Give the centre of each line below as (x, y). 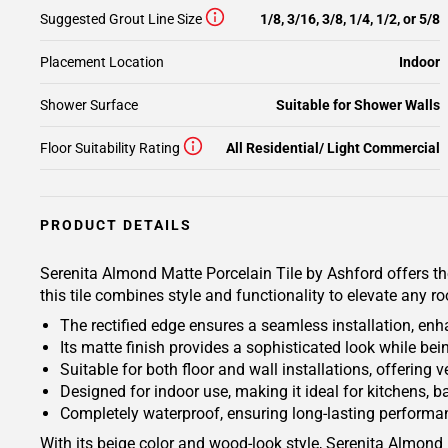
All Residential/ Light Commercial (333, 148)
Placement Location (102, 62)
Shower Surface (89, 105)
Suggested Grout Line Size (121, 19)
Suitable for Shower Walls (358, 105)
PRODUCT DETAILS (116, 225)
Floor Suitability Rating (110, 148)
